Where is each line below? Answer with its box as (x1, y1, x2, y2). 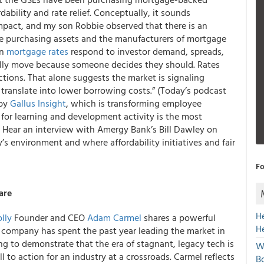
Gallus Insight (10, 96, 66, 110)
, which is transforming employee (66, 96, 202, 110)
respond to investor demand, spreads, (68, 44, 224, 58)
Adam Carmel (87, 210, 141, 225)
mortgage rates (6, 44, 68, 58)
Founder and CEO (12, 210, 87, 225)
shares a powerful (141, 210, 216, 225)
